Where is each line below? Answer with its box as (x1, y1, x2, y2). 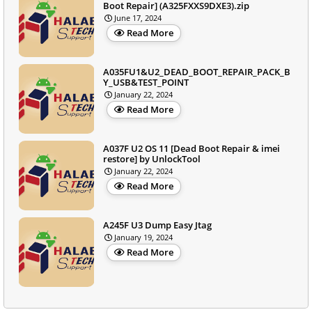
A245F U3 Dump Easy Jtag (103, 218, 212, 231)
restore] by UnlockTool (103, 152, 201, 165)
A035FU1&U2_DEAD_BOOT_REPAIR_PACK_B (103, 65, 290, 78)
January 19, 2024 (114, 231, 173, 242)
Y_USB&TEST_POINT (103, 75, 189, 88)
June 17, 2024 (114, 12, 162, 23)
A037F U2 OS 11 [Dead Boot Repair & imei (103, 141, 280, 155)
